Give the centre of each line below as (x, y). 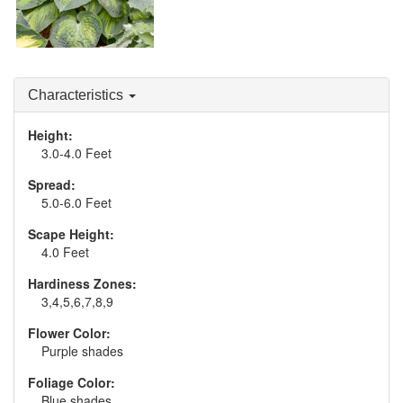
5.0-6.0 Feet (76, 202)
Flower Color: (69, 333)
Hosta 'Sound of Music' (86, 81)
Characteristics (77, 95)
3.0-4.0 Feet (76, 153)
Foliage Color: (72, 382)
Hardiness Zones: (82, 283)
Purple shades (82, 351)
